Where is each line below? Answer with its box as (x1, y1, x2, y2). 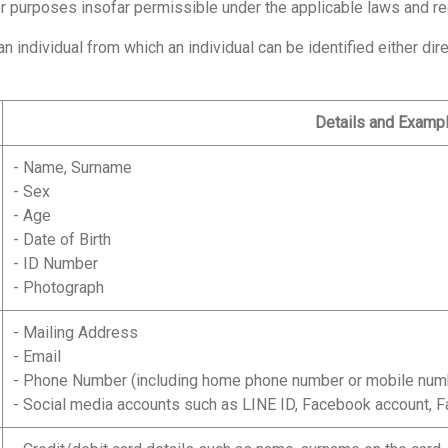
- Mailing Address (13, 323, 138, 342)
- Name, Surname (13, 158, 132, 177)
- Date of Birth (13, 230, 111, 249)
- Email (13, 347, 61, 366)
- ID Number (13, 254, 98, 273)
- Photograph (13, 278, 104, 297)
